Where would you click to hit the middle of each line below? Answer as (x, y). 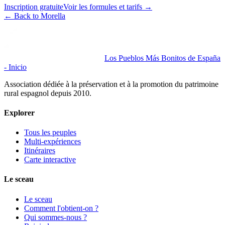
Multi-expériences (52, 142)
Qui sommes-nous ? (55, 217)
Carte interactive (50, 160)
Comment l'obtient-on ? (61, 208)
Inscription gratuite (34, 7)
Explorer (19, 113)
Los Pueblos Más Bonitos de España (162, 58)
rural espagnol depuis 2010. (48, 93)
